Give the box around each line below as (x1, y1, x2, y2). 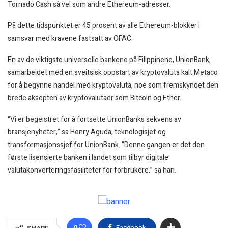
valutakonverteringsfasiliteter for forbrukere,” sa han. (8, 164, 176, 176)
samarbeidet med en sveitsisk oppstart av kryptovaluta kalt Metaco (8, 67, 218, 78)
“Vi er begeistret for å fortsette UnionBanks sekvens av (8, 113, 181, 125)
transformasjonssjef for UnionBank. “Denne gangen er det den (8, 139, 205, 150)
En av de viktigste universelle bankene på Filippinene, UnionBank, (8, 54, 211, 65)
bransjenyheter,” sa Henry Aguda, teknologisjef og (8, 126, 166, 137)
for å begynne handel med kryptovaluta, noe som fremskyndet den (8, 79, 218, 91)
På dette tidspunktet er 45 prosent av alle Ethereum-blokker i (8, 20, 200, 31)
